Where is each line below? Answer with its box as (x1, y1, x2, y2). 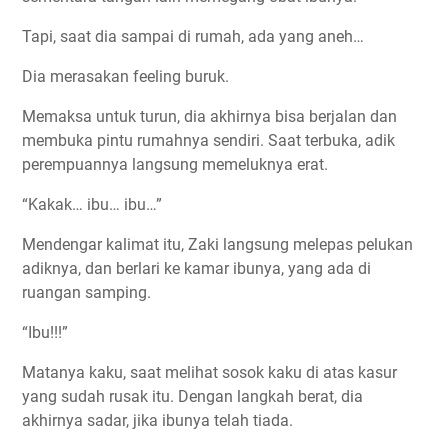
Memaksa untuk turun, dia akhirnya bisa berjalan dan (22, 107, 397, 127)
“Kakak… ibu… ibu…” (22, 195, 162, 215)
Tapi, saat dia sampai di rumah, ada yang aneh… (22, 27, 364, 47)
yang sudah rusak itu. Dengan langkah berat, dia (22, 387, 363, 407)
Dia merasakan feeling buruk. (22, 67, 229, 87)
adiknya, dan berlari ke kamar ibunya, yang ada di (22, 259, 371, 279)
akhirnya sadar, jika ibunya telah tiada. (22, 411, 293, 431)
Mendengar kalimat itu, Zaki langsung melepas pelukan (22, 235, 413, 255)
